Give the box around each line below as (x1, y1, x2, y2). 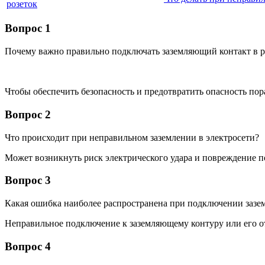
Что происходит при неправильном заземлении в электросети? (5, 132, 259, 143)
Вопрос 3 (5, 174, 51, 187)
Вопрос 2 (5, 108, 51, 121)
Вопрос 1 (5, 22, 51, 35)
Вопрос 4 (5, 240, 51, 253)
